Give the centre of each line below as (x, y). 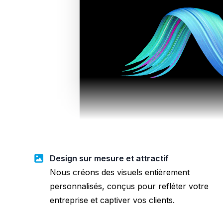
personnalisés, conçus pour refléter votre (129, 186)
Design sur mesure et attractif (109, 158)
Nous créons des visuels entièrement (120, 172)
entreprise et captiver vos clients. (112, 200)
